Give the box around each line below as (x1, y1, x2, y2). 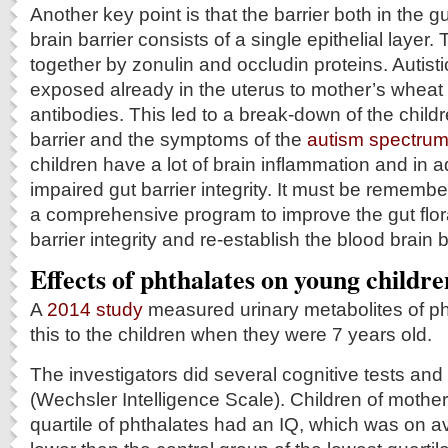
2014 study (47, 298, 143, 320)
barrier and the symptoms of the (30, 128, 307, 150)
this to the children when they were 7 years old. (30, 323, 432, 345)
